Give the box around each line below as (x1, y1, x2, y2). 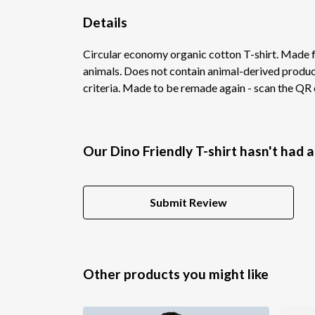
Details (83, 13, 127, 30)
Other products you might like (83, 265, 269, 282)
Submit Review (150, 195, 227, 209)
